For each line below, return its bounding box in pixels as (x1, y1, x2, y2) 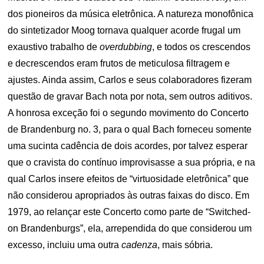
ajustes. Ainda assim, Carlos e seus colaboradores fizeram (8, 75, 252, 85)
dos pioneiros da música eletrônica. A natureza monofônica (8, 9, 254, 19)
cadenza (121, 240, 158, 250)
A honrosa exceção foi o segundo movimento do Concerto (8, 108, 249, 118)
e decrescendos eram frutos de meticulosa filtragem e (8, 58, 230, 68)
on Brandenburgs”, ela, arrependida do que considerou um (8, 223, 252, 233)
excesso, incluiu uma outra (8, 240, 122, 250)
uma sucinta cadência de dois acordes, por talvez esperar (8, 141, 248, 151)
